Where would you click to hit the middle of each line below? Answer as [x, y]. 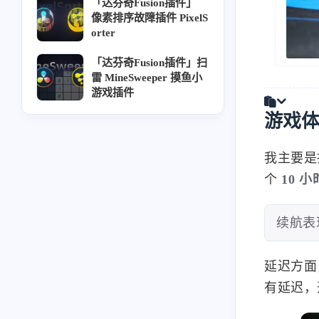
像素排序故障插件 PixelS [150, 18]
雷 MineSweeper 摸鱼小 [147, 77]
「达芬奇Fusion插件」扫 [150, 62]
